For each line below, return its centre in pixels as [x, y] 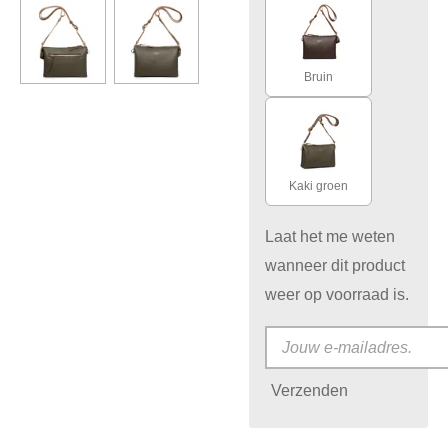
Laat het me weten [330, 236]
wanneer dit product [335, 265]
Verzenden [310, 389]
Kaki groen [319, 185]
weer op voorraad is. [337, 294]
